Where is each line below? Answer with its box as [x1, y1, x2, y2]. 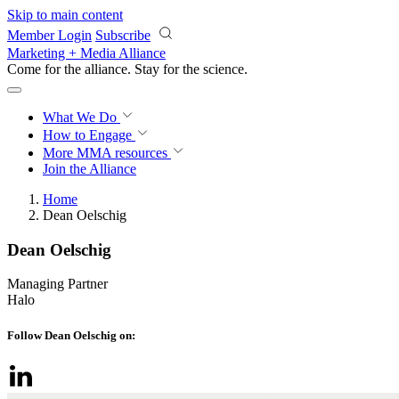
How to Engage [43, 127, 135, 142]
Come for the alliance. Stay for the [7, 61, 203, 77]
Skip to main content [7, 7, 123, 22]
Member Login [7, 28, 92, 43]
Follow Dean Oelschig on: [7, 328, 135, 342]
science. [203, 61, 248, 77]
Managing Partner [7, 276, 108, 292]
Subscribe [95, 28, 151, 43]
